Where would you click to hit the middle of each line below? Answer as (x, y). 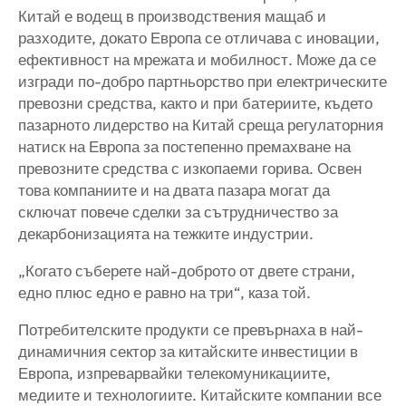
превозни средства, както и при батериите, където (195, 103)
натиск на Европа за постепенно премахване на (184, 147)
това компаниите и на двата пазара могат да (174, 190)
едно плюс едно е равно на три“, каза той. (164, 293)
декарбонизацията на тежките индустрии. (166, 234)
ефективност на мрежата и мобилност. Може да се (197, 60)
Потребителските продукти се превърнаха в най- (191, 330)
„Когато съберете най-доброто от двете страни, (187, 271)
